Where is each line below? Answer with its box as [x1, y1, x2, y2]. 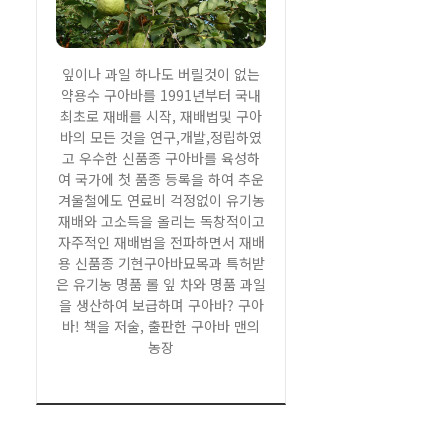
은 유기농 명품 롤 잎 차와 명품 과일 [56, 274, 266, 294]
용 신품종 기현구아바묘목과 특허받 [57, 253, 265, 273]
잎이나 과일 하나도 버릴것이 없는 [62, 64, 260, 84]
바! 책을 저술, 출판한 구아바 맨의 [62, 316, 260, 336]
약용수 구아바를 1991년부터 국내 [61, 85, 261, 105]
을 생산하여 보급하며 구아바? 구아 [58, 295, 264, 315]
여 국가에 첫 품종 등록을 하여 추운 [58, 169, 264, 189]
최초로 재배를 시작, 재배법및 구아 [60, 106, 262, 126]
